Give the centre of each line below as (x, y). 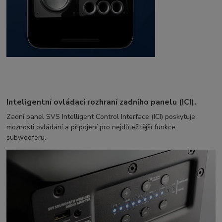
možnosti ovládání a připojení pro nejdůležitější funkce (91, 127)
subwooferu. (27, 138)
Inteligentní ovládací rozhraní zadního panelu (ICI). (102, 102)
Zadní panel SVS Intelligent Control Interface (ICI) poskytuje (101, 117)
